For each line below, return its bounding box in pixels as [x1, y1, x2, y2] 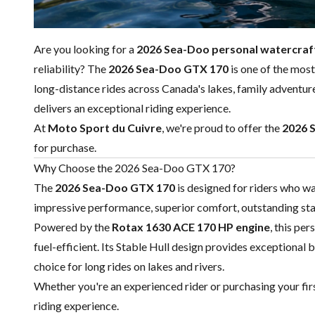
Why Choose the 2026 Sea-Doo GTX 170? [34, 161, 236, 175]
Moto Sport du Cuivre [48, 121, 162, 135]
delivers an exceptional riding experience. [34, 101, 231, 115]
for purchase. [34, 141, 96, 155]
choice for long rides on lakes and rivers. [34, 259, 224, 274]
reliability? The [34, 62, 108, 76]
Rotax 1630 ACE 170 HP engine [112, 220, 270, 234]
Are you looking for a [34, 42, 136, 56]
